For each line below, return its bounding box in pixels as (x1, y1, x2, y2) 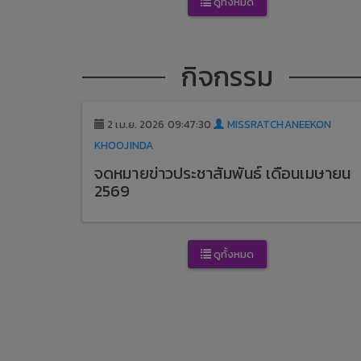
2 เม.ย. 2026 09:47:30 (105, 115, 214, 132)
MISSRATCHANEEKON (224, 115, 332, 132)
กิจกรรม (180, 56, 274, 98)
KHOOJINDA (94, 136, 153, 153)
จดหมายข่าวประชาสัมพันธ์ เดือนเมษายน (94, 161, 351, 186)
